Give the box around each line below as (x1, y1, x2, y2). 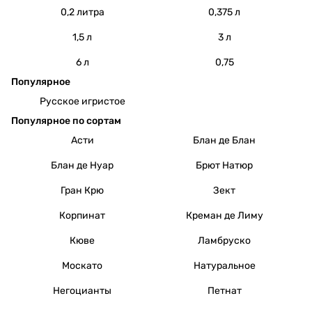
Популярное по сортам (11, 114, 121, 127)
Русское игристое (39, 95, 125, 107)
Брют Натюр (196, 159, 253, 171)
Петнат (207, 284, 242, 297)
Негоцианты (53, 284, 111, 297)
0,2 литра (60, 6, 104, 18)
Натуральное (193, 259, 256, 272)
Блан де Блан (193, 134, 256, 146)
